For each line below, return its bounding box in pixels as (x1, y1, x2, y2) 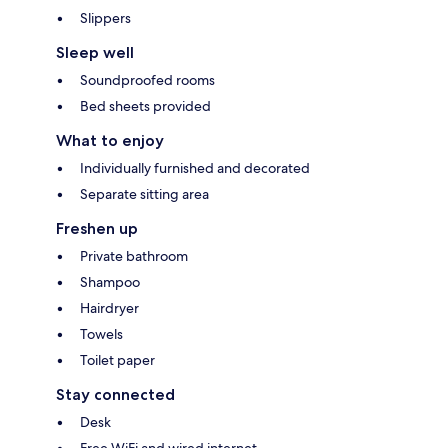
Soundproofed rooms (80, 71, 215, 90)
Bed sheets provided (80, 97, 211, 116)
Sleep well (56, 43, 134, 63)
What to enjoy (56, 131, 164, 151)
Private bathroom (80, 247, 188, 266)
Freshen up (56, 219, 138, 239)
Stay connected (56, 385, 175, 405)
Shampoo (80, 273, 140, 292)
